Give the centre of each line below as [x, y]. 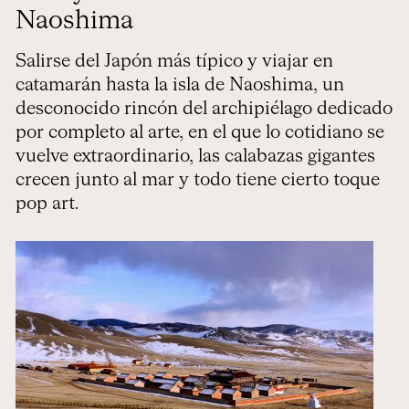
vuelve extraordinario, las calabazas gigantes [195, 156]
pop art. [47, 204]
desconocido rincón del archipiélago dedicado [204, 109]
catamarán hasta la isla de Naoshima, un [179, 85]
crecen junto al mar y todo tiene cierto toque [197, 180]
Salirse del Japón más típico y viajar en [174, 61]
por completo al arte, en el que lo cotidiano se [199, 132]
